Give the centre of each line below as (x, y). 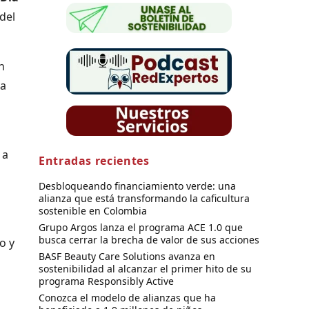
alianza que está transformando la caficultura (144, 198)
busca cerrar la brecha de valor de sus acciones (149, 239)
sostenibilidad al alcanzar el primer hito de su (145, 268)
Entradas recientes (94, 160)
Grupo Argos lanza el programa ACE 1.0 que (141, 227)
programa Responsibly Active (106, 281)
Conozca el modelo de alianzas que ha (127, 297)
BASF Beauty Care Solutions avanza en (127, 256)
